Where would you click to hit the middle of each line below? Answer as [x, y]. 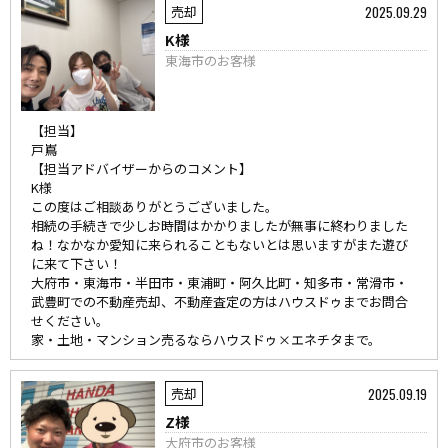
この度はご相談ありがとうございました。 [154, 206]
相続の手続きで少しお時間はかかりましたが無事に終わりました [219, 225]
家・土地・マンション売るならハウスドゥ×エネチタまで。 [206, 339]
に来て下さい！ [76, 263]
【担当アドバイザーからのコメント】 [141, 168]
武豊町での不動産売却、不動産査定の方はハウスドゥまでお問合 [219, 301]
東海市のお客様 [211, 60]
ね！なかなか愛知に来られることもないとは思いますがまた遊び [219, 244]
